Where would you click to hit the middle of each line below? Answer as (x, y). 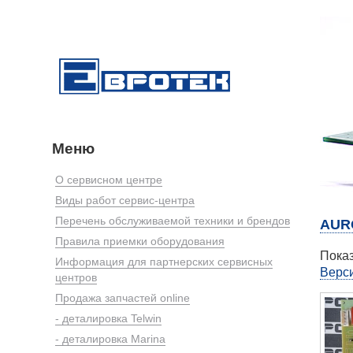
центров (76, 277)
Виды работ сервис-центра (125, 200)
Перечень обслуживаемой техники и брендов (173, 220)
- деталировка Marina (110, 338)
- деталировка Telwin (108, 318)
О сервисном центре (109, 179)
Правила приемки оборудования (140, 241)
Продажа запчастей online (123, 297)
